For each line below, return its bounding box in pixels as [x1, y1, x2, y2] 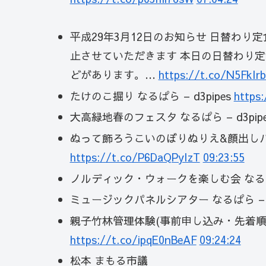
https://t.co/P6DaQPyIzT [69, 149, 200, 164]
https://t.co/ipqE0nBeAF [69, 232, 197, 247]
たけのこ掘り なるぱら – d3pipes [69, 88, 234, 103]
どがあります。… [69, 67, 159, 83]
